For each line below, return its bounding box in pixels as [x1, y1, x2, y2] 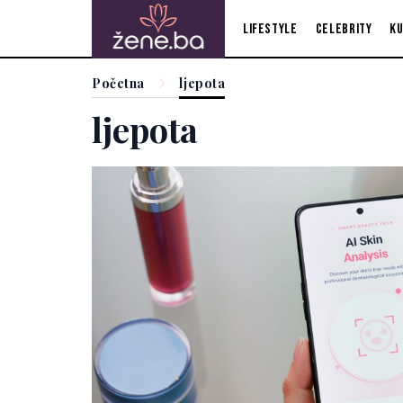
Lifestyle [242, 20, 298, 38]
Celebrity [315, 20, 372, 38]
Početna [92, 75, 145, 92]
